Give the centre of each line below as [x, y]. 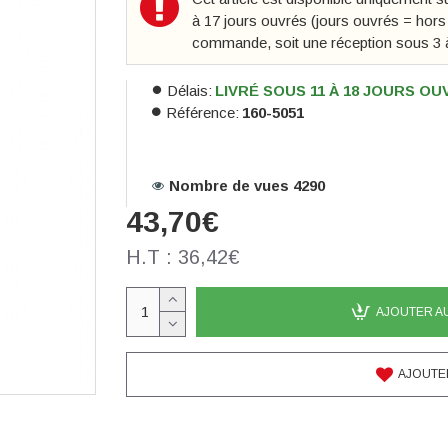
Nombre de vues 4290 [247, 185]
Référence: [202, 112]
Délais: [189, 90]
